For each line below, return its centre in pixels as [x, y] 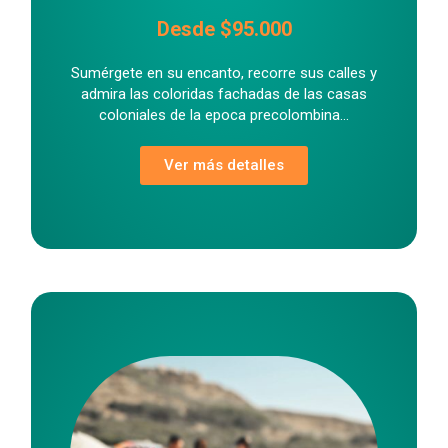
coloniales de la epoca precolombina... [224, 114]
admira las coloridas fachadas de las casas [224, 93]
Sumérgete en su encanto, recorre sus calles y [224, 72]
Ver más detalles [224, 164]
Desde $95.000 [224, 28]
